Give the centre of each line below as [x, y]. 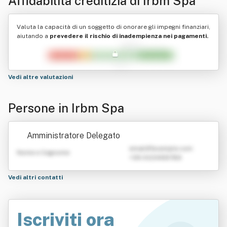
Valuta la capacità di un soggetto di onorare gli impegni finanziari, [113, 27]
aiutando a [33, 36]
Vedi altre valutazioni [41, 77]
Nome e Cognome [43, 153]
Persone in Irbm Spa [66, 108]
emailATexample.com [161, 148]
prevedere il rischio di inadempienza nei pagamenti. [129, 36]
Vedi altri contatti [36, 177]
